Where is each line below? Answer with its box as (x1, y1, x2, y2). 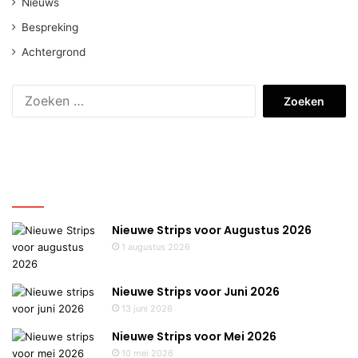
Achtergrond (22, 46, 86, 59)
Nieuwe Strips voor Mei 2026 (112, 328, 276, 345)
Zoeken (255, 86, 293, 99)
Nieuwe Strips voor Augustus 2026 (112, 222, 312, 239)
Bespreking (22, 21, 78, 34)
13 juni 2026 (121, 303, 173, 315)
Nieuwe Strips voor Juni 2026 (112, 284, 280, 300)
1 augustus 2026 (121, 241, 190, 253)
